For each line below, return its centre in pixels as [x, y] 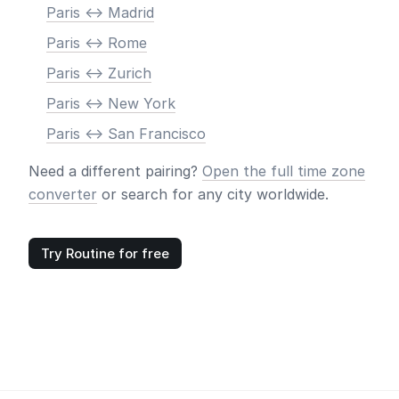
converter [63, 194]
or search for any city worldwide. [213, 194]
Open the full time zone [284, 171]
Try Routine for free [105, 253]
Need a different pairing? [115, 171]
